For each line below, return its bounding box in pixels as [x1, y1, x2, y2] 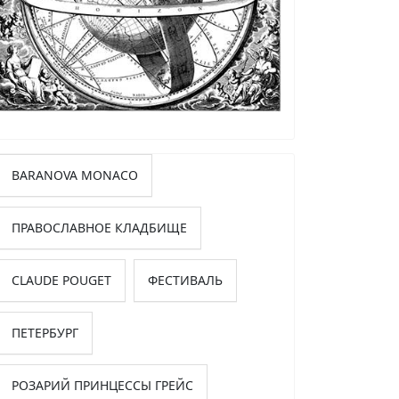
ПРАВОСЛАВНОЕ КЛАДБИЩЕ [12, 218, 187, 236]
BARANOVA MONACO [12, 166, 138, 183]
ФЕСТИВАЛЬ [148, 271, 223, 289]
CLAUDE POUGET [12, 271, 111, 289]
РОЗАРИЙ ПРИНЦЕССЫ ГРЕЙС [12, 376, 193, 394]
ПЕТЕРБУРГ [12, 323, 78, 341]
